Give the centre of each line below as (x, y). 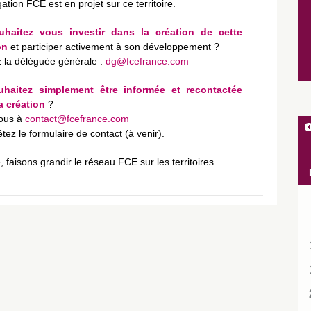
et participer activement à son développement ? (113, 47)
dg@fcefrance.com (147, 61)
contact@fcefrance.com (77, 119)
